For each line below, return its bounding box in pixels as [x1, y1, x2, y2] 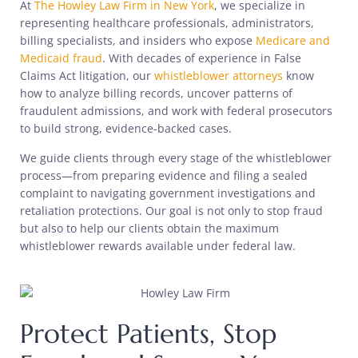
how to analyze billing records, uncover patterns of [20, 86, 292, 101]
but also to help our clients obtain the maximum [20, 221, 279, 237]
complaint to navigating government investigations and [20, 185, 316, 201]
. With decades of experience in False [102, 50, 301, 66]
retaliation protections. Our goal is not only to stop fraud [20, 203, 323, 219]
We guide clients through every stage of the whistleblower [20, 150, 332, 166]
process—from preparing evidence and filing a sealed [20, 168, 308, 184]
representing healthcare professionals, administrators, [20, 15, 314, 31]
